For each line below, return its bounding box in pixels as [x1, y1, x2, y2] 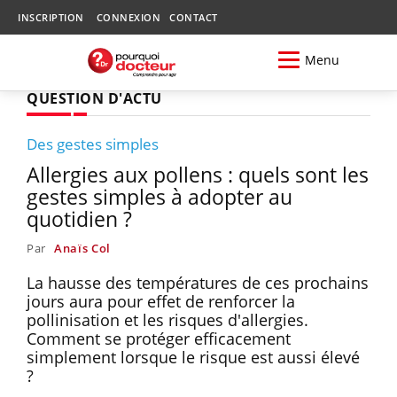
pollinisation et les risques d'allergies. [27, 308, 308, 331]
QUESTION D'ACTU [27, 88, 162, 108]
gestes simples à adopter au [27, 182, 292, 211]
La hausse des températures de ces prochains [27, 271, 369, 293]
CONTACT [169, 11, 218, 24]
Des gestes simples [27, 133, 159, 154]
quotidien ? [27, 204, 132, 233]
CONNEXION [96, 11, 160, 24]
